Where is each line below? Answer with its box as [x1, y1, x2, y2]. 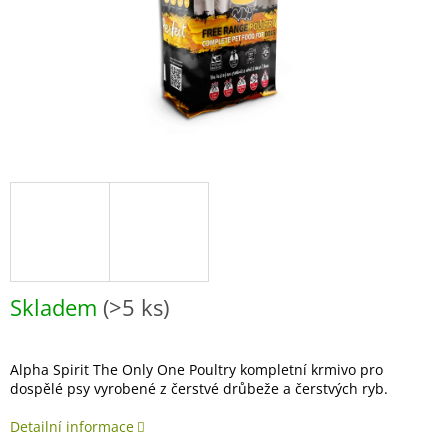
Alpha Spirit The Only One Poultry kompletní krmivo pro [10, 360, 383, 380]
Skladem [10, 292, 103, 323]
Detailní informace [10, 417, 134, 437]
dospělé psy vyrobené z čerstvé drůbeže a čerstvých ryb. [10, 379, 388, 399]
